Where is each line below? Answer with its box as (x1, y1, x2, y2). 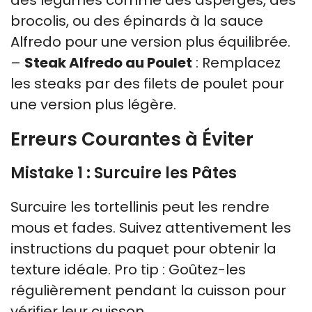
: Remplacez (192, 52, 281, 72)
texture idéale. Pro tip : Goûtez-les (10, 259, 246, 279)
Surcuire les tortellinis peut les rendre (10, 196, 270, 217)
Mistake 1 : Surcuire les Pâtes (10, 162, 237, 184)
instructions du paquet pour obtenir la (10, 238, 276, 258)
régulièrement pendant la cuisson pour (10, 280, 286, 300)
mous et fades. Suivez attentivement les (10, 217, 291, 237)
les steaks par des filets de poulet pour (10, 73, 284, 93)
